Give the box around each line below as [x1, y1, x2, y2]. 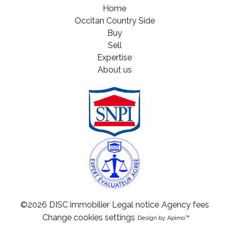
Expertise [97, 52, 132, 62]
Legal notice [111, 200, 159, 210]
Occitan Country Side [74, 15, 155, 26]
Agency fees [161, 200, 209, 210]
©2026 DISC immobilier [20, 200, 109, 210]
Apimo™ [167, 214, 190, 221]
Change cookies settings [42, 213, 135, 223]
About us [97, 64, 132, 75]
